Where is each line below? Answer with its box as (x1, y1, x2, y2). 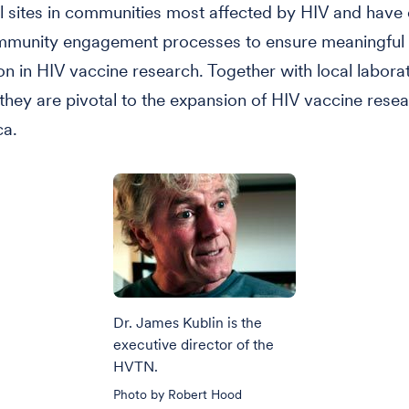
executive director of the (113, 336, 274, 353)
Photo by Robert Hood (113, 387, 242, 402)
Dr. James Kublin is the (113, 314, 262, 331)
